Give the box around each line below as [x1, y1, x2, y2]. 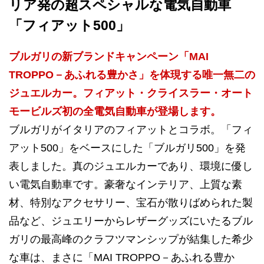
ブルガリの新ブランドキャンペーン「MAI [9, 51, 209, 62]
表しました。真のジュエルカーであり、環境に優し [9, 160, 253, 172]
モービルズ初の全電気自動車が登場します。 [9, 105, 221, 117]
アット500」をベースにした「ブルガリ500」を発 [9, 142, 246, 154]
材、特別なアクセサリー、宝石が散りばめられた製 [9, 197, 253, 209]
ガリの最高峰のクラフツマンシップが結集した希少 [9, 233, 253, 245]
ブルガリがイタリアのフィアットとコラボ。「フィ [9, 124, 253, 136]
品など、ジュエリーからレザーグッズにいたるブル [9, 215, 253, 227]
